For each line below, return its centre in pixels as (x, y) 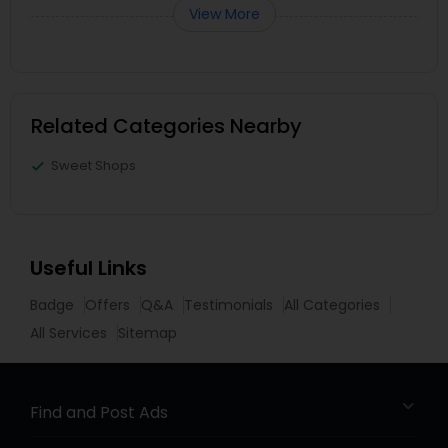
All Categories (332, 305)
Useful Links (88, 268)
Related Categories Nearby (166, 126)
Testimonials (228, 305)
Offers (107, 305)
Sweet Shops (93, 165)
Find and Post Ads (99, 412)
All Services (68, 333)
